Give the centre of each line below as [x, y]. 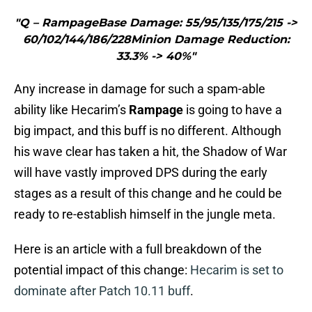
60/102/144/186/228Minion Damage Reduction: [156, 40]
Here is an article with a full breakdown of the [138, 249]
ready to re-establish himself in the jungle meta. [145, 214]
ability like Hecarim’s [71, 110]
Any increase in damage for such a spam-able [140, 89]
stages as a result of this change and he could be [148, 194]
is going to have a [233, 110]
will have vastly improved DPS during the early [141, 173]
